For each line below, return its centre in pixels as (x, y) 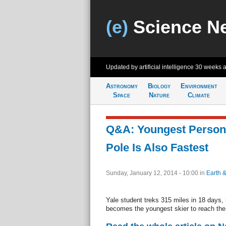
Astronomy (122, 86)
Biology (159, 86)
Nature (159, 95)
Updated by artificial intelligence (150, 67)
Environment (199, 86)
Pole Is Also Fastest (157, 148)
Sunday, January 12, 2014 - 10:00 (153, 173)
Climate (199, 95)
